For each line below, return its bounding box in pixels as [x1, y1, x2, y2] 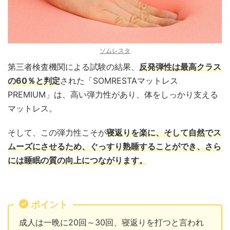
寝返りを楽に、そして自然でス [106, 127, 221, 138]
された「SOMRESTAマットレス [60, 75, 178, 86]
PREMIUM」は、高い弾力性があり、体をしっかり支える [8, 89, 218, 100]
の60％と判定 [8, 75, 60, 86]
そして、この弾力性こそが [8, 127, 106, 138]
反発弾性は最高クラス [139, 61, 221, 72]
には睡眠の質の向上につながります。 [8, 155, 147, 165]
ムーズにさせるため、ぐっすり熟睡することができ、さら [8, 141, 221, 151]
